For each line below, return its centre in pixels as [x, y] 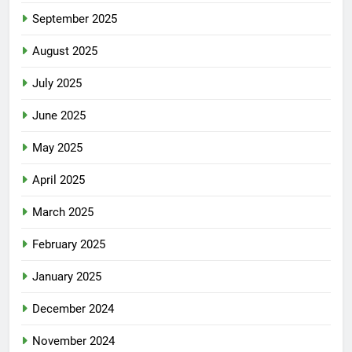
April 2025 [59, 180]
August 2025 [65, 51]
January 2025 [67, 277]
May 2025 [57, 148]
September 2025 [75, 19]
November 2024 [73, 341]
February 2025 [69, 245]
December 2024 [73, 309]
